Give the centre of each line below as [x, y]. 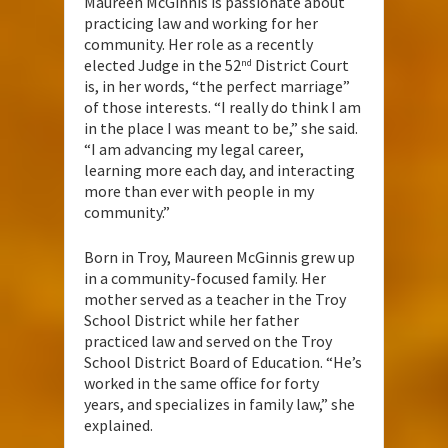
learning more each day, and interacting [219, 169]
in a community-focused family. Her [205, 277]
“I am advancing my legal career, [194, 148]
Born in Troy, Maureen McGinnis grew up [219, 256]
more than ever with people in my [199, 190]
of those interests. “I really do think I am [222, 106]
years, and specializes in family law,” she [219, 403]
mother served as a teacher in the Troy [215, 298]
